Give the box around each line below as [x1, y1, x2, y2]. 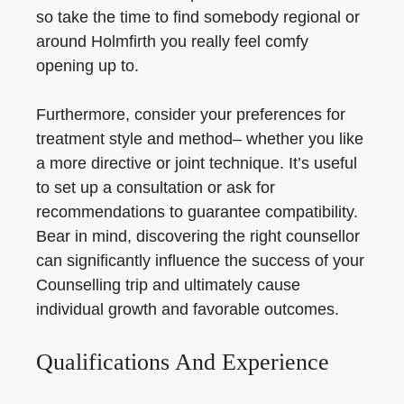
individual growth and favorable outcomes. [36, 300, 339, 318]
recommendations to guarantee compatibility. [36, 203, 358, 221]
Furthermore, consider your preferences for [36, 106, 345, 124]
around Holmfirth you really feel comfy [36, 32, 308, 50]
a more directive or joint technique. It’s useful [36, 154, 357, 172]
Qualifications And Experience [36, 349, 329, 375]
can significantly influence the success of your [36, 252, 364, 270]
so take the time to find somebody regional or [36, 8, 360, 26]
